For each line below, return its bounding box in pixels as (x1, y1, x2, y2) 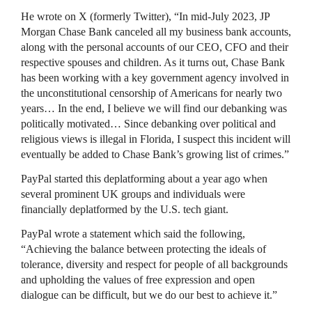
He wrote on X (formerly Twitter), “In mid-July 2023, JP (21, 10, 270, 22)
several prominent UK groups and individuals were (21, 187, 245, 200)
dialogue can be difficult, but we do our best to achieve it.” (21, 288, 277, 301)
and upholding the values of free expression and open (21, 273, 255, 286)
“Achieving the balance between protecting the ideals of (21, 242, 266, 255)
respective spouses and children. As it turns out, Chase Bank (21, 56, 285, 68)
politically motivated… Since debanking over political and (21, 117, 276, 130)
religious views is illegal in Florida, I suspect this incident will (21, 132, 290, 145)
